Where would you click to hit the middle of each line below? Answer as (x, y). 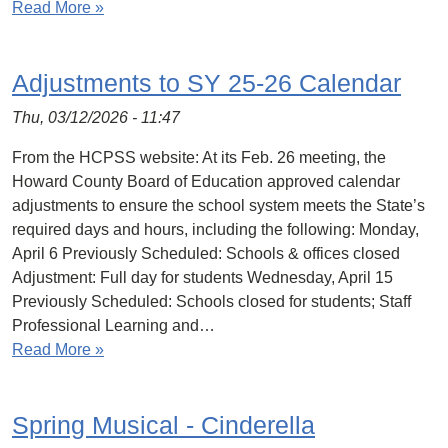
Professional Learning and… (113, 325)
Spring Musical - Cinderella (163, 425)
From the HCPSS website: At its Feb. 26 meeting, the (199, 157)
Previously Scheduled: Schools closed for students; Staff (211, 301)
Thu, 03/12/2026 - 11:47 (96, 117)
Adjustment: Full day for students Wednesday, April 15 (202, 277)
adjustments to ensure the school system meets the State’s (218, 205)
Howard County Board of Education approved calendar (206, 181)
